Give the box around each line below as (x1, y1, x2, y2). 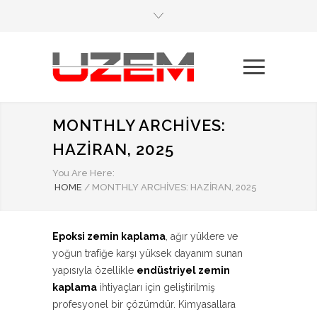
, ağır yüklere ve (166, 231, 238, 243)
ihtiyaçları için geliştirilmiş (97, 282, 215, 294)
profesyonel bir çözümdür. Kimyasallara (52, 299, 236, 311)
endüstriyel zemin (137, 265, 230, 277)
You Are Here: (52, 168, 115, 179)
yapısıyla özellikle (52, 265, 137, 277)
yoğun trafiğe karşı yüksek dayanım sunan (52, 248, 243, 260)
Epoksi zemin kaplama (52, 231, 166, 243)
